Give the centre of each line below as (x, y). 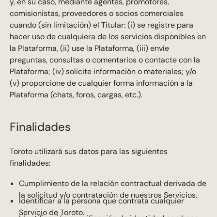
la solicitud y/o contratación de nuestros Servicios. (108, 195)
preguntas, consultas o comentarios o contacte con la (105, 60)
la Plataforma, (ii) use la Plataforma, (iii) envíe (89, 48)
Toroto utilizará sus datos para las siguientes (88, 151)
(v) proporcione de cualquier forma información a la (101, 83)
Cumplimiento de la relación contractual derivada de (112, 183)
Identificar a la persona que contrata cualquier (101, 201)
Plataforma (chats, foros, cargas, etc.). (76, 95)
